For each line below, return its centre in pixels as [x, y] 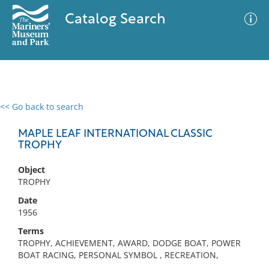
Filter [242, 118]
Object [32, 170]
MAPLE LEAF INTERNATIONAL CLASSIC [115, 134]
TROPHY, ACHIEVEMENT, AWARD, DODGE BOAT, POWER [129, 243]
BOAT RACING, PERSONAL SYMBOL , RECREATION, [118, 255]
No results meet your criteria [132, 180]
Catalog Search [115, 20]
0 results [26, 114]
